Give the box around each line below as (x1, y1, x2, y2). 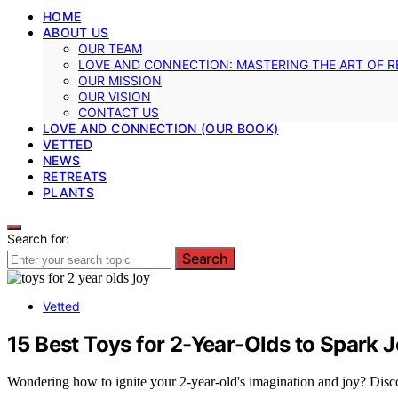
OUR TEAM (78, 40, 142, 56)
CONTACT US (78, 104, 159, 120)
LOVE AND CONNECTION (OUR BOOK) (43, 120, 279, 136)
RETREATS (43, 168, 107, 184)
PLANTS (43, 184, 95, 200)
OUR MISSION (78, 72, 162, 88)
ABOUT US (43, 24, 109, 40)
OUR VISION (78, 88, 151, 104)
